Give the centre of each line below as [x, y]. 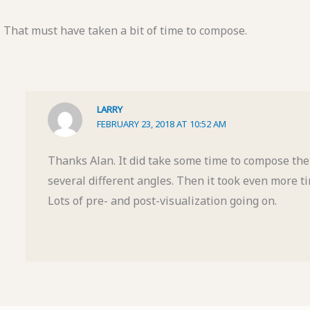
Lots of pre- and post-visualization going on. [162, 200]
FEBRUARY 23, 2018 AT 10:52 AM [162, 124]
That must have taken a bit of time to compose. [125, 30]
